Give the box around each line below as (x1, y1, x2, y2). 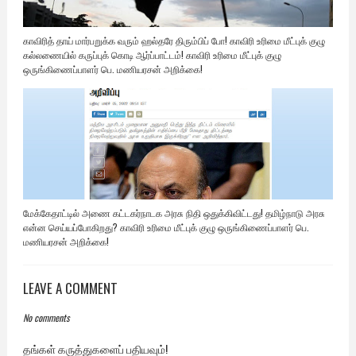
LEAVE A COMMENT (22, 278, 118, 299)
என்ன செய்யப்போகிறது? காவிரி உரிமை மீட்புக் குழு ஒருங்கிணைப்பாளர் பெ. (22, 220, 309, 234)
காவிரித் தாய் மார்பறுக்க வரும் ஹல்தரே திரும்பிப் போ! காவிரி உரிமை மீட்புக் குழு (22, 33, 325, 48)
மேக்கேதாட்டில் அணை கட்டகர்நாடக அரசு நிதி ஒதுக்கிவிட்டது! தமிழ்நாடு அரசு (22, 206, 325, 220)
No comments (22, 311, 69, 325)
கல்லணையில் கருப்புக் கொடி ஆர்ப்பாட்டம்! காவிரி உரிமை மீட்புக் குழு (22, 48, 281, 62)
